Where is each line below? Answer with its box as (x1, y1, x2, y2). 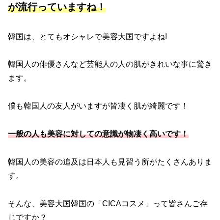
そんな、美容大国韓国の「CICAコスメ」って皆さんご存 (8, 199, 208, 208)
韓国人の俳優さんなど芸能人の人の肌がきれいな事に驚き (8, 60, 212, 69)
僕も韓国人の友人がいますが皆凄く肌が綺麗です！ (8, 102, 189, 110)
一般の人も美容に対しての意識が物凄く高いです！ (8, 129, 189, 138)
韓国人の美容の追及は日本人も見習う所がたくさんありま (8, 157, 212, 166)
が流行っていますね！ (8, 1, 106, 12)
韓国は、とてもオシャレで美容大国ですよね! (8, 32, 167, 41)
